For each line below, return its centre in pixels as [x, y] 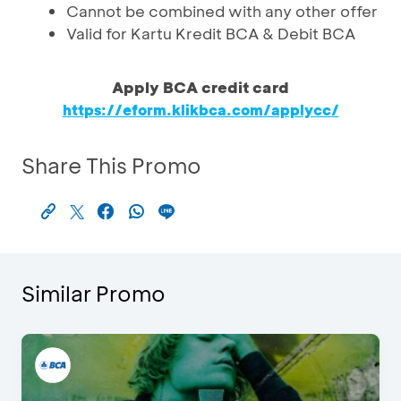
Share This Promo [111, 165]
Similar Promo [94, 293]
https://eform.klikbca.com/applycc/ [200, 110]
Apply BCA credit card [200, 87]
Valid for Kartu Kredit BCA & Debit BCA [211, 33]
